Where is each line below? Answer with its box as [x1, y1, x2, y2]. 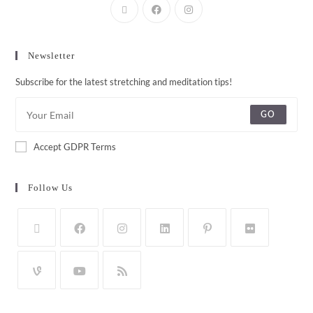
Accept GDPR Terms [34, 141, 117, 153]
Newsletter [28, 50, 75, 61]
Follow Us [28, 182, 73, 194]
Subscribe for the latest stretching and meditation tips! [15, 76, 233, 88]
